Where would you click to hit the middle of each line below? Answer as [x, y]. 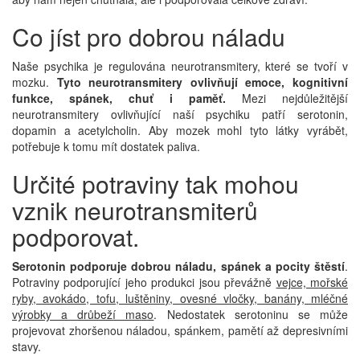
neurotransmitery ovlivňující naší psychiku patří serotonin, [180, 114]
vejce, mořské [312, 282]
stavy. [27, 346]
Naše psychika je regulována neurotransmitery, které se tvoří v [180, 66]
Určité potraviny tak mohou [155, 184]
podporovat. [76, 237]
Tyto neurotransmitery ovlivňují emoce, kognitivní [202, 82]
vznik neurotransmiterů [135, 210]
